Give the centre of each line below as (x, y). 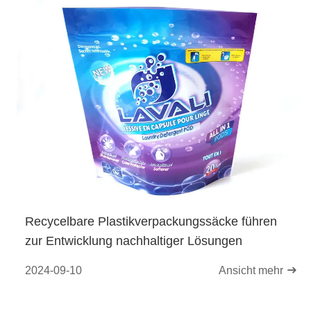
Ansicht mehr (252, 270)
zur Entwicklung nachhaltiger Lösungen (134, 241)
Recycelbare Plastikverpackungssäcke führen (151, 221)
